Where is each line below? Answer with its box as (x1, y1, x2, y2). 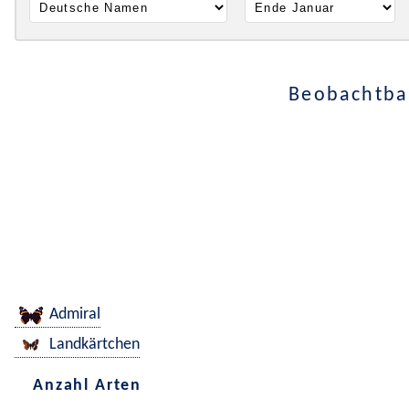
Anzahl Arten (33, 376, 142, 394)
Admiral (49, 306, 100, 324)
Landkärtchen (49, 336, 140, 354)
